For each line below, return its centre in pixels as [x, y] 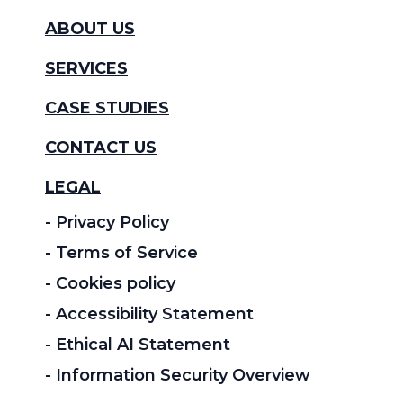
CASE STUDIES [107, 107]
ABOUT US [90, 28]
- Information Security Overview [178, 375]
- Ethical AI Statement [138, 344]
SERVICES [86, 68]
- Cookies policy [110, 283]
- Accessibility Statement [149, 313]
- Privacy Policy [107, 222]
